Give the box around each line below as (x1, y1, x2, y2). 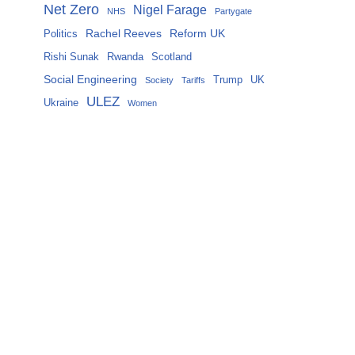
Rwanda (107, 52, 143, 63)
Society (145, 75, 174, 86)
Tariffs (181, 75, 205, 86)
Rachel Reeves (86, 27, 162, 40)
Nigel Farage (133, 3, 207, 17)
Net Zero (44, 2, 99, 18)
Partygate (215, 6, 252, 17)
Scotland (151, 52, 192, 63)
